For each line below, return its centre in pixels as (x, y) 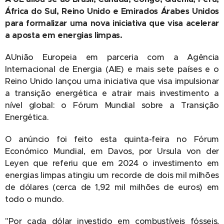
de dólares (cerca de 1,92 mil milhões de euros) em (112, 187)
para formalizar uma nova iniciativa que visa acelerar (112, 23)
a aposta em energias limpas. (64, 35)
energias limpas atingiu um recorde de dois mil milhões (112, 175)
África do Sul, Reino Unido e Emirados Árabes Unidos (112, 11)
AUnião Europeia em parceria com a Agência (112, 57)
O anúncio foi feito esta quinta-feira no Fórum (112, 139)
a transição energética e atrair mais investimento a (112, 93)
